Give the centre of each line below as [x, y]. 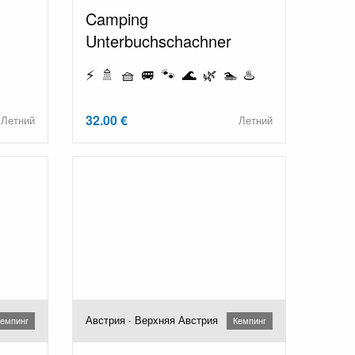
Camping [116, 18]
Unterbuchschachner [158, 40]
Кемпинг [249, 321]
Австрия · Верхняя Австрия [151, 319]
